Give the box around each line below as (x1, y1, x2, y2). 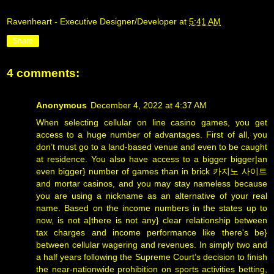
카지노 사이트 (213, 166, 267, 176)
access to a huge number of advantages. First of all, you (36, 129, 267, 139)
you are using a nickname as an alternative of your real (36, 190, 267, 201)
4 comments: (7, 67, 80, 80)
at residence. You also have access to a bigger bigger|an (36, 154, 267, 164)
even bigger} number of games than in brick (36, 166, 213, 176)
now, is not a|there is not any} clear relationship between (36, 215, 267, 225)
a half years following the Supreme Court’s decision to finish (36, 251, 267, 262)
